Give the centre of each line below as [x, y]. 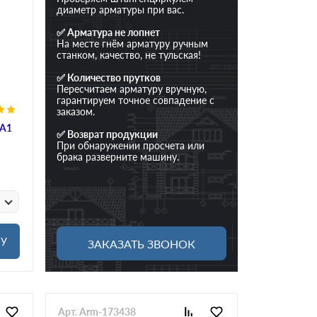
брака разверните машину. [118, 156]
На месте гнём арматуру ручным [132, 43]
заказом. [76, 111]
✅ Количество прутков [109, 77]
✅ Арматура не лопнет [108, 32]
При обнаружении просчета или [131, 145]
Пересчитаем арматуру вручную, [132, 88]
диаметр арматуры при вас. [120, 9]
